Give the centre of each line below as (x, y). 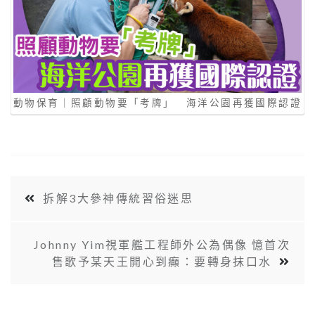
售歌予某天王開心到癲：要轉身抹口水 (162, 262)
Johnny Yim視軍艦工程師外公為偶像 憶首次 (162, 245)
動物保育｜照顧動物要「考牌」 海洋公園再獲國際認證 (157, 102)
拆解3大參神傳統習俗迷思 (118, 198)
